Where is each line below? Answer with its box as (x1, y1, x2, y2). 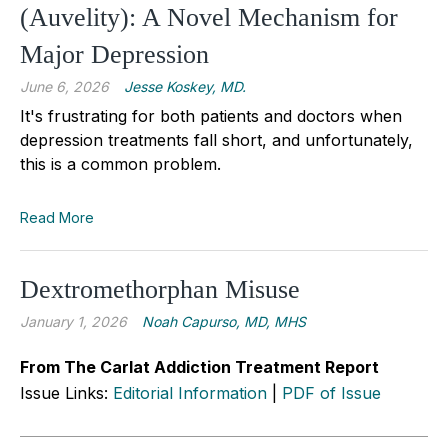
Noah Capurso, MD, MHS (142, 312, 306, 330)
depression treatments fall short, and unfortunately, (20, 129, 413, 150)
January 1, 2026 (20, 312, 127, 330)
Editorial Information (113, 382, 267, 403)
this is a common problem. (20, 153, 226, 174)
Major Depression (20, 39, 209, 69)
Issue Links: (20, 382, 113, 403)
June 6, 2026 (20, 77, 109, 95)
